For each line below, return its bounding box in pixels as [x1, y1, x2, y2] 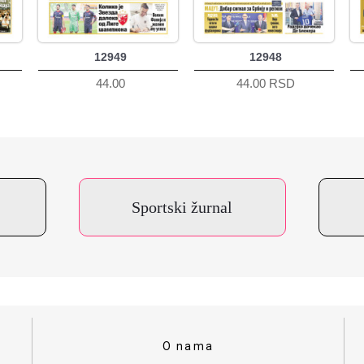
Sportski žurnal [132, 198, 232, 216]
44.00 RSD [236, 76, 296, 90]
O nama [162, 340, 214, 353]
